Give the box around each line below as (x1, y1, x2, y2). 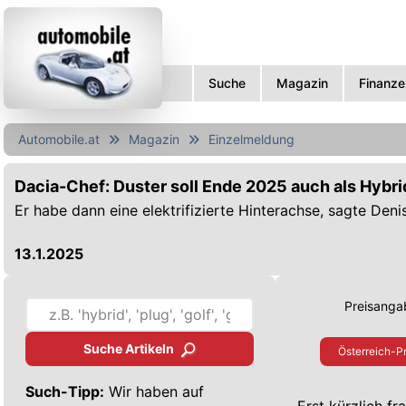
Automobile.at (18, 131, 100, 147)
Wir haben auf (104, 382, 204, 401)
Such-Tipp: (25, 382, 104, 401)
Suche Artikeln (82, 340, 174, 356)
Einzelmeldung (208, 131, 295, 147)
